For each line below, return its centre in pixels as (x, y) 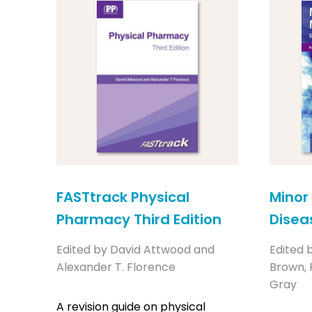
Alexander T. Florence (116, 267)
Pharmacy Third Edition (139, 219)
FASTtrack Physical (123, 197)
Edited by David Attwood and (135, 249)
